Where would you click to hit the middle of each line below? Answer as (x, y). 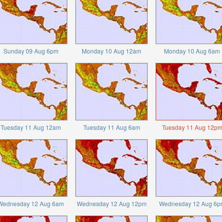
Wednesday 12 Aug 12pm (111, 204)
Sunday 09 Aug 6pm (31, 51)
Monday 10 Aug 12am (112, 51)
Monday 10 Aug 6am (192, 51)
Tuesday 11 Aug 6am (111, 127)
